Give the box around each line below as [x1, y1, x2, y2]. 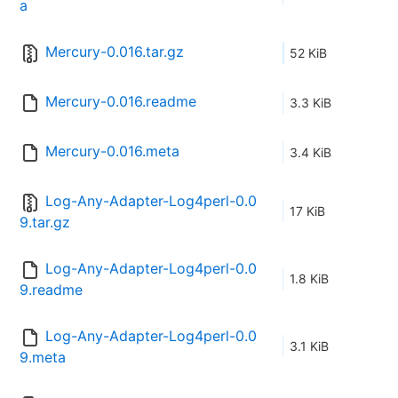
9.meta [20, 348, 66, 367]
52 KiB [290, 45, 327, 61]
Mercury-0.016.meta [45, 142, 179, 161]
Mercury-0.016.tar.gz [45, 43, 184, 61]
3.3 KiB [290, 95, 331, 111]
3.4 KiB [290, 145, 331, 161]
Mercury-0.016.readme [45, 92, 196, 111]
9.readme [20, 281, 83, 299]
